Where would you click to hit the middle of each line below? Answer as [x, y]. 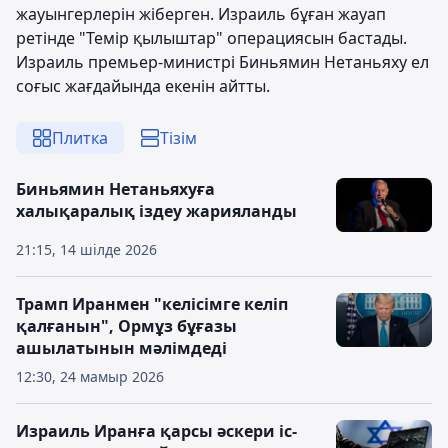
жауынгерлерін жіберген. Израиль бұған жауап [201, 14]
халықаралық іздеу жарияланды [156, 211]
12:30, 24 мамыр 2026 [90, 376]
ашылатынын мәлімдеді [121, 348]
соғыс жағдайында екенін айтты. [143, 86]
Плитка [80, 138]
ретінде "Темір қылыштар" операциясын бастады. [211, 38]
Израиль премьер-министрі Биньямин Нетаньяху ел [222, 62]
